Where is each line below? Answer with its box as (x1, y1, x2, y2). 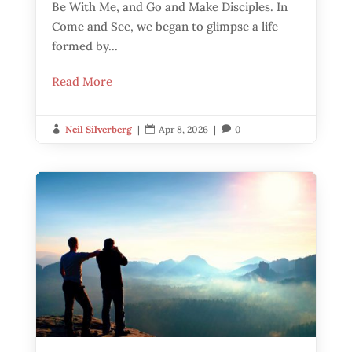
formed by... (51, 38, 118, 54)
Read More (51, 74, 112, 90)
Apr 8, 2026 (158, 123, 208, 136)
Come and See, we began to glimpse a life (51, 19, 278, 35)
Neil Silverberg (64, 123, 132, 136)
